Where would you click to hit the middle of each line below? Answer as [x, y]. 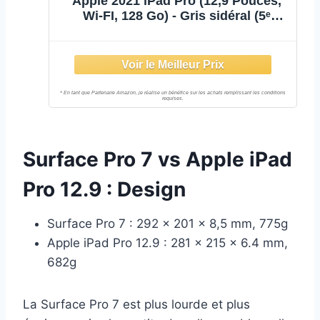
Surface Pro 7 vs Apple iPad [157, 160]
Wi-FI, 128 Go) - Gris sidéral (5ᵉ [176, 15]
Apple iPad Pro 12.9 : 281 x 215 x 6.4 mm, [167, 243]
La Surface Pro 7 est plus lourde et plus [136, 305]
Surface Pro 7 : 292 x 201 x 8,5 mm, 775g [167, 224]
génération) [176, 30]
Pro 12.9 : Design [104, 190]
